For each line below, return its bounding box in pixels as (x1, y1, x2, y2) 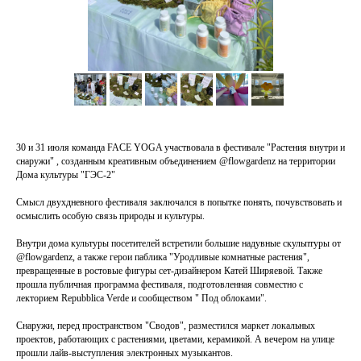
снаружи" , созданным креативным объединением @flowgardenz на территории (16, 156, 335, 167)
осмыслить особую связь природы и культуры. (16, 210, 205, 222)
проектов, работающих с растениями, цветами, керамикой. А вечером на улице (16, 334, 334, 345)
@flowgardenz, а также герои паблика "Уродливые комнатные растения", (16, 251, 309, 263)
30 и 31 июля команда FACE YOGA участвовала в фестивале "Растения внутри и (16, 142, 345, 153)
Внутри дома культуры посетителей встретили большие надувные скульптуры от (16, 238, 341, 249)
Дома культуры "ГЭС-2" (16, 169, 115, 180)
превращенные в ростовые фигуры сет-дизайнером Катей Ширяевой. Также (16, 265, 322, 276)
